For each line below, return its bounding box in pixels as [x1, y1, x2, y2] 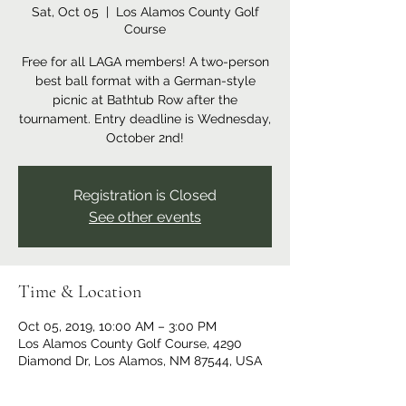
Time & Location [18, 281, 141, 303]
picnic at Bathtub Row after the [53, 92, 237, 107]
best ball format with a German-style [34, 73, 256, 88]
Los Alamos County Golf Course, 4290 [18, 336, 242, 351]
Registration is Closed [73, 187, 217, 204]
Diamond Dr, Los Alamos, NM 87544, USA [18, 353, 262, 368]
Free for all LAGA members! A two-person [21, 54, 269, 69]
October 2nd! [106, 130, 184, 145]
